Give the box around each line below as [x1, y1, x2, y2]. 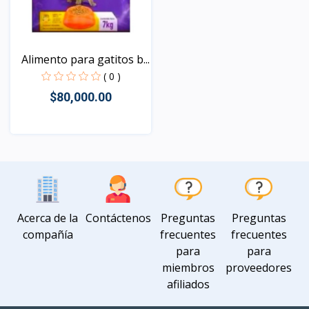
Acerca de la [17, 210, 79, 226]
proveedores [226, 260, 292, 276]
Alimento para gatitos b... [21, 52, 150, 68]
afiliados [166, 277, 210, 292]
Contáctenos [85, 210, 151, 226]
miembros [161, 260, 215, 276]
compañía [22, 227, 73, 243]
